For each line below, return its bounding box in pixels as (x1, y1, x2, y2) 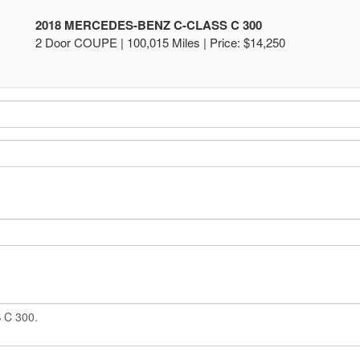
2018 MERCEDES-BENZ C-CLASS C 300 (35, 16, 262, 34)
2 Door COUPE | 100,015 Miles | (35, 34, 210, 51)
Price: (210, 34, 240, 51)
